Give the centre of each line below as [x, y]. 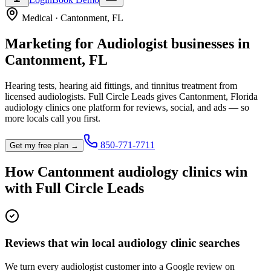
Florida [244, 96]
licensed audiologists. [45, 96]
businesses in [209, 43]
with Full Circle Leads [74, 188]
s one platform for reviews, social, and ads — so [158, 107]
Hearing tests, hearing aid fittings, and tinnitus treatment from [121, 85]
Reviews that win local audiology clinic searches [122, 243]
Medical [37, 18]
